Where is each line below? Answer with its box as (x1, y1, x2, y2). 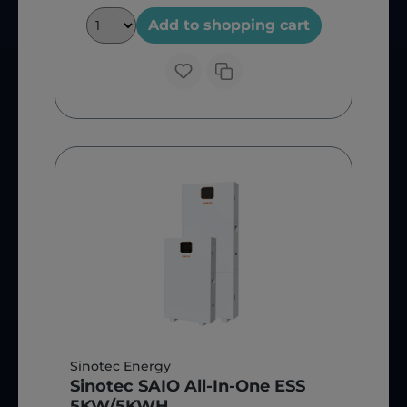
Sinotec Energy (70, 358, 171, 375)
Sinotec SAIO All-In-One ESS (70, 376, 305, 397)
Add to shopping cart (147, 16, 310, 35)
